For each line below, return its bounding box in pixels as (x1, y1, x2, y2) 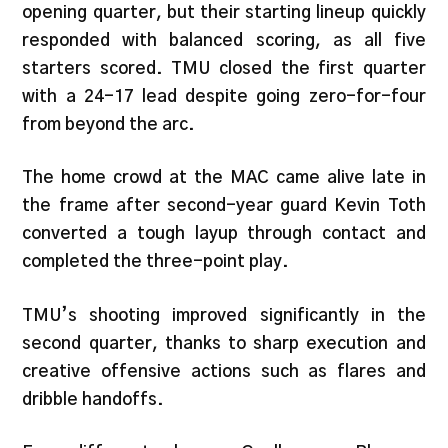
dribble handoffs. (22, 390, 165, 408)
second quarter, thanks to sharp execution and (22, 334, 426, 352)
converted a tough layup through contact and (22, 225, 426, 243)
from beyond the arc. (22, 115, 196, 133)
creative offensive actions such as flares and (22, 362, 426, 380)
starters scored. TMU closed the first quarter (22, 59, 426, 77)
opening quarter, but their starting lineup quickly (22, 3, 426, 21)
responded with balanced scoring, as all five (22, 31, 426, 49)
